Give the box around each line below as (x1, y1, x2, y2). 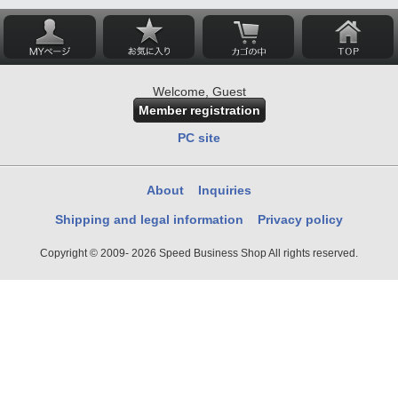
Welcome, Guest (152, 84, 246, 99)
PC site (178, 130, 220, 145)
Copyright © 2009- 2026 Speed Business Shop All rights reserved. (40, 246, 358, 259)
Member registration (138, 102, 260, 117)
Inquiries (197, 182, 251, 197)
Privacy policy (257, 211, 343, 227)
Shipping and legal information (55, 211, 244, 227)
